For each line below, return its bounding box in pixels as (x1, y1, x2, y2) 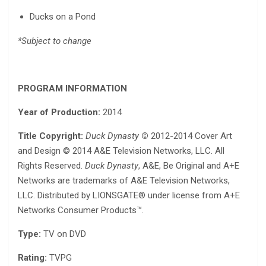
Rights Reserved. (18, 160, 85, 172)
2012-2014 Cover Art (151, 131, 232, 142)
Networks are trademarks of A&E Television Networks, (18, 175, 230, 186)
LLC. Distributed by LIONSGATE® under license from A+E (18, 190, 240, 201)
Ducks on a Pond (30, 11, 96, 23)
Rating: (18, 252, 47, 264)
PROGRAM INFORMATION (18, 83, 127, 94)
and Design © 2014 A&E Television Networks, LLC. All (18, 145, 224, 157)
